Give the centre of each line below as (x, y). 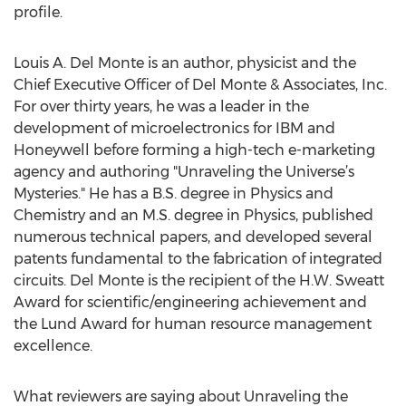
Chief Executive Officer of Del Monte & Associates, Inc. (200, 85)
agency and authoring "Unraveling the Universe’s (184, 172)
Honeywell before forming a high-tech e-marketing (194, 150)
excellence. (53, 346)
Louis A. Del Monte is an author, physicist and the (185, 63)
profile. (38, 12)
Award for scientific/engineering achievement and (190, 302)
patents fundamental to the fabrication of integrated (198, 259)
